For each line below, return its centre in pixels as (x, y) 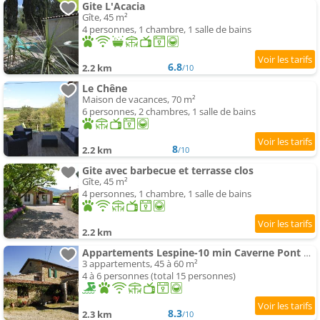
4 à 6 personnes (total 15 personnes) (159, 276)
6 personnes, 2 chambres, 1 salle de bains (169, 112)
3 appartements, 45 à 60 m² (140, 264)
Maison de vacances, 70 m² (139, 100)
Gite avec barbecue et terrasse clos (168, 171)
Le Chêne (105, 89)
